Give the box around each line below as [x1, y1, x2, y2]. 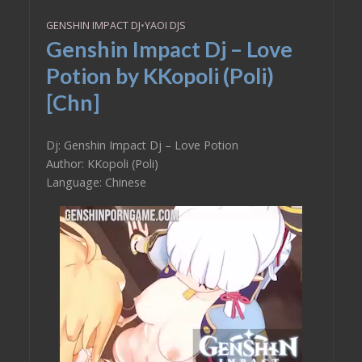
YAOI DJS [144, 19, 186, 32]
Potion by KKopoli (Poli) [45, 62, 274, 89]
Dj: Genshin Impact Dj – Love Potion [45, 137, 238, 153]
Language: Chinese [45, 175, 146, 190]
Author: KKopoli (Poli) [45, 156, 158, 171]
